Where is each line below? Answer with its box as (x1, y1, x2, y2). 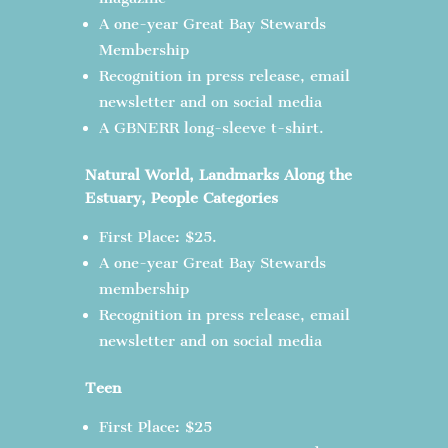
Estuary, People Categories (84, 189, 278, 207)
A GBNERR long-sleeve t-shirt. (98, 119, 324, 137)
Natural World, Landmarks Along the (84, 166, 352, 184)
